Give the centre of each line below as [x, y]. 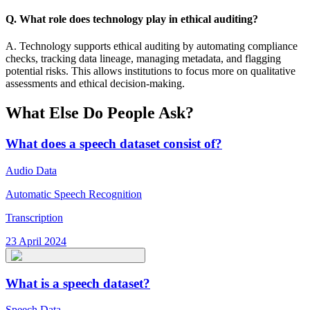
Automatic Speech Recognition [74, 194]
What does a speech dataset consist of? [114, 144]
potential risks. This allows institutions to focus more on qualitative [151, 71]
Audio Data [31, 170]
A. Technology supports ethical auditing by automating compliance [152, 46]
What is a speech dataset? [78, 283]
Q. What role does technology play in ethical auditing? [132, 19]
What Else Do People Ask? [100, 113]
